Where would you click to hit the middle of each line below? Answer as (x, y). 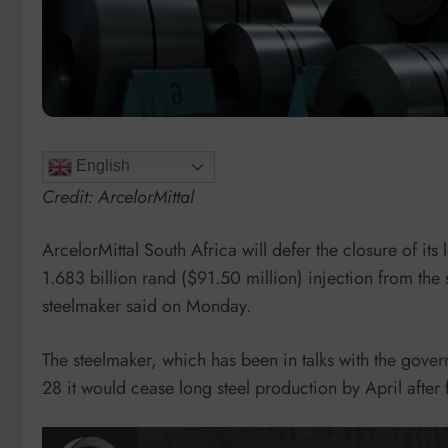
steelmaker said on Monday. (146, 306)
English (101, 165)
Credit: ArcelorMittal (118, 196)
